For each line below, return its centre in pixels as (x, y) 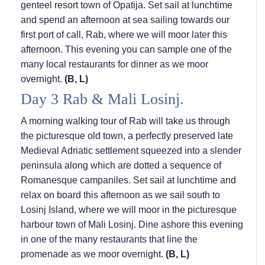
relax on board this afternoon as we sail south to (120, 195)
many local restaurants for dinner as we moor (114, 64)
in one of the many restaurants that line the (109, 240)
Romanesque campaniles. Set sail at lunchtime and (128, 180)
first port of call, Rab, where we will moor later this (124, 35)
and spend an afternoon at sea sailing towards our (125, 20)
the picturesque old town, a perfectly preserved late (127, 136)
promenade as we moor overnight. (92, 254)
